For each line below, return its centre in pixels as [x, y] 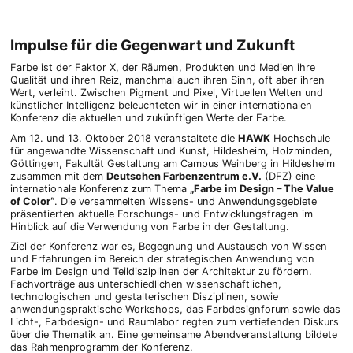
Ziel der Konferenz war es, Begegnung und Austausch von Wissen [168, 247]
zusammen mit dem [58, 176]
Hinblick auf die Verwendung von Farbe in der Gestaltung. [149, 226]
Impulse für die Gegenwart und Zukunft [152, 45]
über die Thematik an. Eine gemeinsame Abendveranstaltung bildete [173, 335]
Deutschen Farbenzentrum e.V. [184, 176]
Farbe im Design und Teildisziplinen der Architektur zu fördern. [161, 272]
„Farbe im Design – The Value [262, 188]
